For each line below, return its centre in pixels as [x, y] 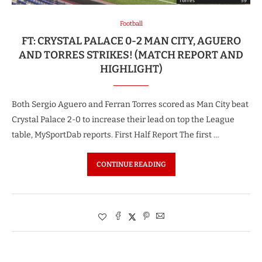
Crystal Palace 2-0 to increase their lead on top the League [123, 120]
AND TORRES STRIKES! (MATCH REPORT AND [131, 55]
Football [131, 24]
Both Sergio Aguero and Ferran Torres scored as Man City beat [130, 104]
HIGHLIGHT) [131, 69]
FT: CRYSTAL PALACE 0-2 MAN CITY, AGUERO [131, 41]
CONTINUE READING [131, 164]
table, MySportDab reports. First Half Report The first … [116, 135]
